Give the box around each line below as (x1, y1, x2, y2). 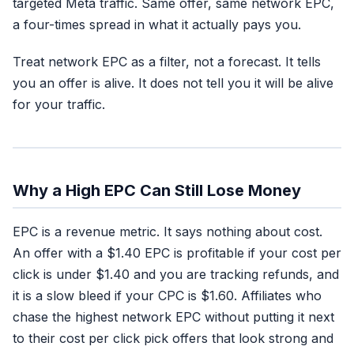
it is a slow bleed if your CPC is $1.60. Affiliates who (13, 288, 322, 303)
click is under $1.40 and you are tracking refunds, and (13, 266, 339, 282)
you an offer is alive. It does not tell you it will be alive (13, 75, 333, 91)
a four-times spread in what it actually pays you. (13, 17, 301, 32)
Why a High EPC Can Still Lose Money (13, 181, 301, 200)
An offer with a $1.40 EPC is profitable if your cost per (13, 245, 341, 261)
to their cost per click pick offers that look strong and (13, 330, 333, 346)
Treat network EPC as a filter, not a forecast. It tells (13, 54, 321, 70)
